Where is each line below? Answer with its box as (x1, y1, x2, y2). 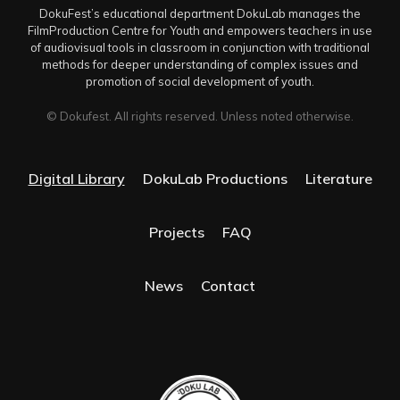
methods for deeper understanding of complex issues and (42, 56, 358, 71)
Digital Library (28, 169, 125, 187)
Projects (148, 222, 204, 241)
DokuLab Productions (142, 169, 287, 187)
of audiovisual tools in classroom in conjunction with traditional (30, 39, 370, 54)
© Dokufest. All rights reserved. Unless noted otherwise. (46, 108, 354, 123)
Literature (304, 169, 372, 187)
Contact (201, 276, 255, 295)
